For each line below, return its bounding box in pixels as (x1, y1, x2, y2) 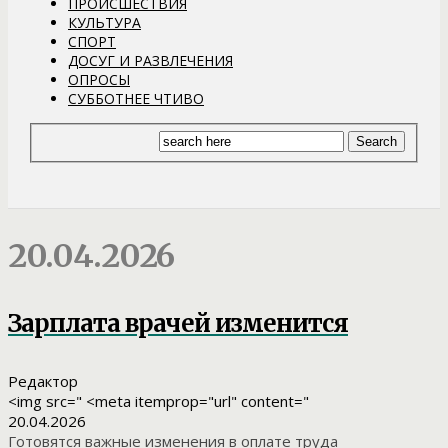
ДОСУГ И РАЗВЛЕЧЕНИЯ (68, 50, 233, 70)
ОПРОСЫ (68, 69, 130, 89)
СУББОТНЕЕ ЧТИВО (68, 88, 204, 108)
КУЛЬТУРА (68, 12, 141, 32)
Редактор (8, 370, 78, 391)
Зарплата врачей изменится (8, 307, 348, 339)
